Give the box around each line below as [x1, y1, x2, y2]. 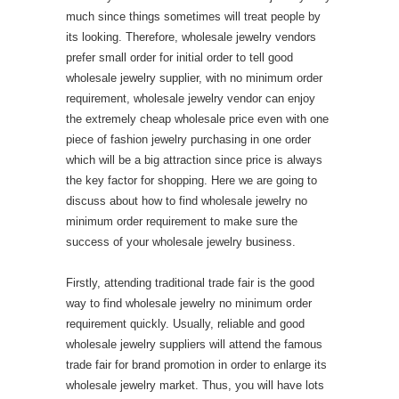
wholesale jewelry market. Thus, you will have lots [66, 379, 324, 392]
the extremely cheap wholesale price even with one [66, 112, 329, 126]
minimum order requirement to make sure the [66, 215, 297, 228]
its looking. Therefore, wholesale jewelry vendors [66, 30, 316, 44]
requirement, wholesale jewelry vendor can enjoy [66, 92, 315, 105]
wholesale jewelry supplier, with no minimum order [66, 71, 322, 85]
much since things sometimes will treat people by [66, 10, 321, 23]
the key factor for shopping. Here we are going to [66, 174, 317, 187]
